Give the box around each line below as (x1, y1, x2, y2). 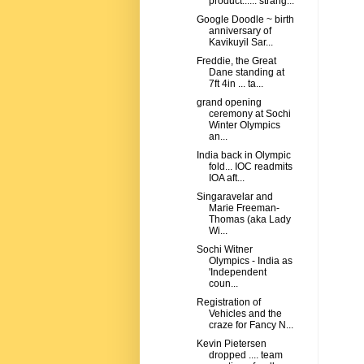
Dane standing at (208, 67, 284, 79)
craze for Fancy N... (208, 319, 293, 331)
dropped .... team (208, 349, 283, 362)
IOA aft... (208, 172, 245, 184)
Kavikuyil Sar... (208, 37, 273, 49)
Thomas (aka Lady (208, 214, 291, 226)
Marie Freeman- (208, 202, 279, 214)
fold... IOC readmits (208, 161, 292, 173)
